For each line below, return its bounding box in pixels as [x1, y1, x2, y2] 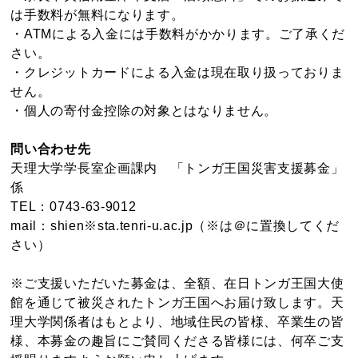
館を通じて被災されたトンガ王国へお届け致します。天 [10, 296, 344, 310]
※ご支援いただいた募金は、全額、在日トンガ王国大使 [10, 276, 344, 291]
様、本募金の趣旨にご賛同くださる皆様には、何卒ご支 [10, 334, 344, 348]
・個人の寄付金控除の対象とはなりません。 [10, 104, 278, 118]
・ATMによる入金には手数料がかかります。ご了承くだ [10, 27, 346, 42]
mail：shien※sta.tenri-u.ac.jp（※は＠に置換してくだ [10, 219, 340, 233]
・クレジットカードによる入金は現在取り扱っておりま [10, 66, 344, 80]
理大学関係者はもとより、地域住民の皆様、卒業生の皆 [10, 315, 344, 329]
